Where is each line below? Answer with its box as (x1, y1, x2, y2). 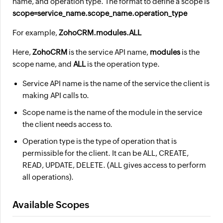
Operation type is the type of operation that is (22, 137, 177, 145)
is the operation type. (86, 60, 160, 68)
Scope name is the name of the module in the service (22, 108, 202, 116)
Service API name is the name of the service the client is (22, 79, 210, 88)
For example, (12, 28, 59, 37)
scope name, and (12, 60, 73, 68)
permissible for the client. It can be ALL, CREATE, (22, 149, 189, 157)
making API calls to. (22, 91, 89, 100)
